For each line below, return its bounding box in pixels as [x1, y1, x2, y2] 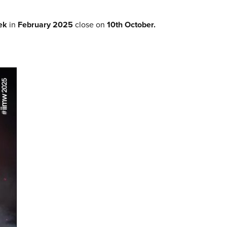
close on [74, 19, 107, 31]
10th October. [106, 19, 156, 31]
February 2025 [17, 19, 75, 31]
